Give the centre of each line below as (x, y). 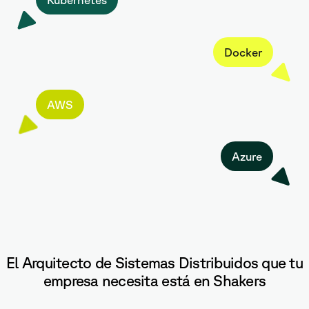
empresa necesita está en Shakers (154, 281)
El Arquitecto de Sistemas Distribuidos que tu (154, 263)
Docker (243, 52)
